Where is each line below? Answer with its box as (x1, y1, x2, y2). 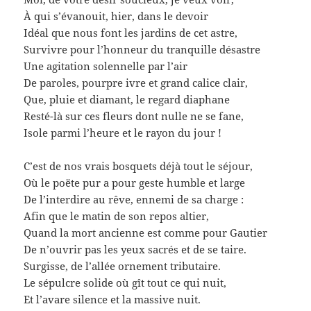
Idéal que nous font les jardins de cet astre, (24, 25, 238, 40)
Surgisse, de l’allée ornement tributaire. (24, 258, 221, 273)
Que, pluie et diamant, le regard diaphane (24, 92, 230, 106)
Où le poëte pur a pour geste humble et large (24, 175, 246, 190)
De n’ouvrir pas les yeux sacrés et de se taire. (24, 242, 247, 256)
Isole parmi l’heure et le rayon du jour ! (24, 125, 222, 140)
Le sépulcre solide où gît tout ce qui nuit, (24, 275, 227, 289)
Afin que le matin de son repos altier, (24, 208, 210, 223)
